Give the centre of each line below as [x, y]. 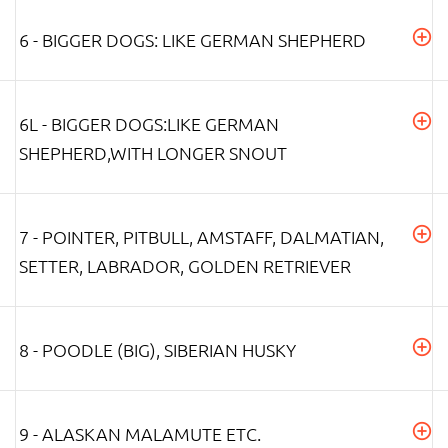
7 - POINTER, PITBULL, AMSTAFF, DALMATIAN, [201, 236]
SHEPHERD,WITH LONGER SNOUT [153, 152]
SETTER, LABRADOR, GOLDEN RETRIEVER [185, 265]
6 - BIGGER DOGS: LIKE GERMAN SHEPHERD [192, 39]
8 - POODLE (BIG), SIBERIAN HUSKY [157, 349]
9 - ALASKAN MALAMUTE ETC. [140, 433]
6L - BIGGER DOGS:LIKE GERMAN [149, 123]
